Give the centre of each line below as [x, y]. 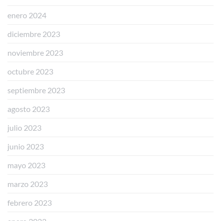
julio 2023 [24, 127]
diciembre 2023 [34, 34]
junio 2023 [26, 146]
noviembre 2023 [35, 52]
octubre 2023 [30, 71]
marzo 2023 [28, 184]
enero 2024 [27, 15]
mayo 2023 [26, 165]
